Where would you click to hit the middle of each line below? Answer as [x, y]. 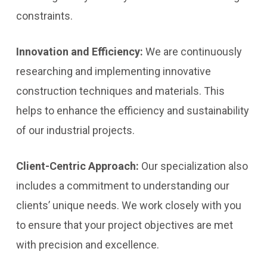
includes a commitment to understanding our [122, 186]
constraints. [44, 16]
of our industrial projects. [75, 130]
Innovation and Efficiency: [80, 52]
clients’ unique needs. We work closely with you [128, 205]
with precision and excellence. [87, 245]
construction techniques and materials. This [120, 91]
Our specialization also [194, 166]
